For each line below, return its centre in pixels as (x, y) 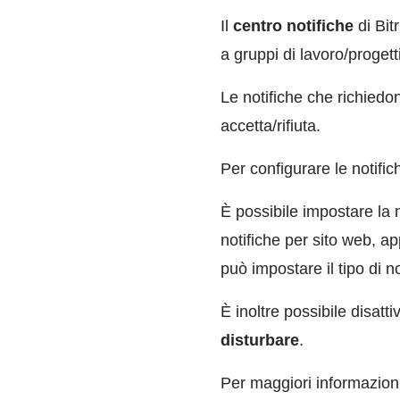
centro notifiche (296, 26)
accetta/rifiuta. (271, 126)
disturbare (260, 340)
